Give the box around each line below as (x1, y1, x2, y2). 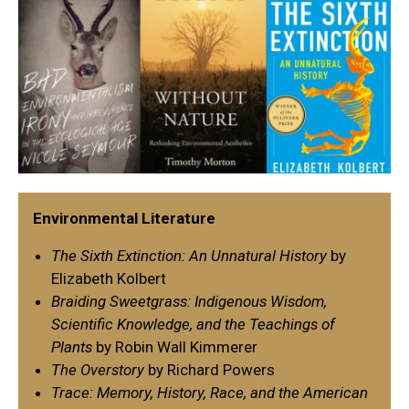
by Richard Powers (148, 361, 275, 380)
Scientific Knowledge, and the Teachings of (51, 315, 335, 334)
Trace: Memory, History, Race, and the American (51, 383, 368, 403)
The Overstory (51, 361, 148, 380)
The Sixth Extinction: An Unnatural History (51, 246, 327, 266)
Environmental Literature (33, 208, 215, 227)
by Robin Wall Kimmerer (92, 338, 257, 357)
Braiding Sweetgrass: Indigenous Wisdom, (51, 292, 327, 311)
